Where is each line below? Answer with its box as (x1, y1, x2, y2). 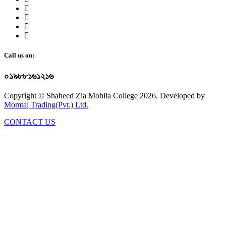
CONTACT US (4, 117, 55, 126)
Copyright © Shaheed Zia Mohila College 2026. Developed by (4, 91, 205, 100)
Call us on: (4, 51, 34, 59)
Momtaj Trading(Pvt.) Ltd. (4, 100, 88, 109)
